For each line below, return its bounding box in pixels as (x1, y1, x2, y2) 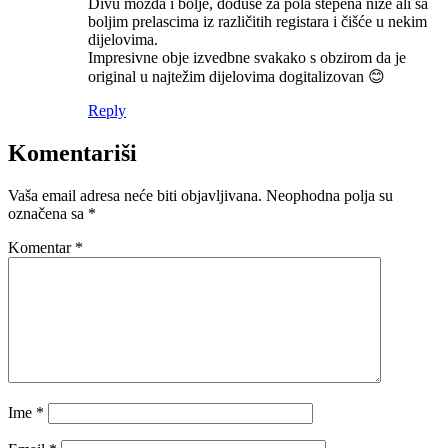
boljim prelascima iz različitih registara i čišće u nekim (88, 13, 427, 31)
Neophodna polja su (266, 187, 393, 205)
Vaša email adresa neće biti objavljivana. (8, 187, 262, 205)
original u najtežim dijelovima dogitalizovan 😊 (88, 68, 385, 86)
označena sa (8, 205, 88, 223)
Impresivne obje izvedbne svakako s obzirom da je (88, 49, 406, 67)
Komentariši (8, 140, 137, 167)
